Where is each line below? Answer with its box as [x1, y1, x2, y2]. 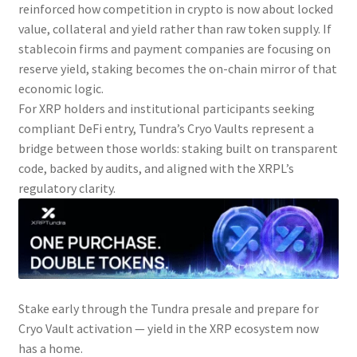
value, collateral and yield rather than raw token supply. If [18, 20, 331, 37]
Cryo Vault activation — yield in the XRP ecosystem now [18, 320, 319, 336]
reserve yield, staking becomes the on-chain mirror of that [18, 60, 337, 76]
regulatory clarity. [18, 179, 116, 196]
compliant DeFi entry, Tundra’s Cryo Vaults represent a [18, 120, 314, 136]
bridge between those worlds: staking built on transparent [18, 139, 338, 156]
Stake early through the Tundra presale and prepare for [18, 300, 319, 316]
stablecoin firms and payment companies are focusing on [18, 40, 331, 57]
